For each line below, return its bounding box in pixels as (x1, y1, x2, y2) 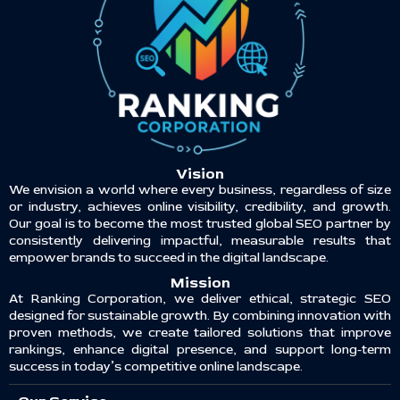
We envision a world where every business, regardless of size (9, 181, 391, 197)
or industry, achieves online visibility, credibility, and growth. (9, 198, 391, 214)
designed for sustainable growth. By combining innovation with (9, 307, 391, 323)
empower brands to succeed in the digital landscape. (9, 249, 329, 265)
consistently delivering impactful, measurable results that (9, 232, 391, 248)
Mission (170, 272, 230, 292)
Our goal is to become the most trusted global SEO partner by (9, 215, 391, 231)
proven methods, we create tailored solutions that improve (9, 324, 391, 340)
